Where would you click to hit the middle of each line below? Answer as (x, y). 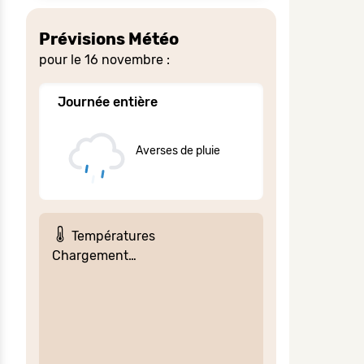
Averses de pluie (178, 150)
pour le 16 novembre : (104, 59)
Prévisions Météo (109, 39)
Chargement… (94, 255)
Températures (112, 236)
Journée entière (108, 102)
